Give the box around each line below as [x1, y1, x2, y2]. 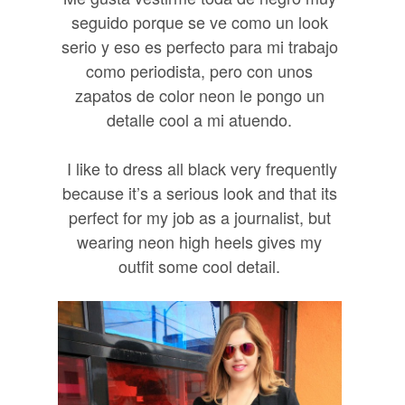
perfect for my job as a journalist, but [68, 204, 331, 229]
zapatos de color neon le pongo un [74, 82, 325, 107]
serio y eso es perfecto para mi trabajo [61, 33, 338, 58]
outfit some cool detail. [118, 253, 281, 278]
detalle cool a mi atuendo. [107, 107, 293, 131]
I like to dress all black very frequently [66, 155, 337, 180]
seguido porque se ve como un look [71, 9, 328, 33]
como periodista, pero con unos [86, 58, 314, 82]
